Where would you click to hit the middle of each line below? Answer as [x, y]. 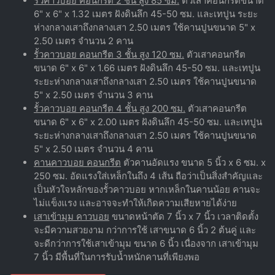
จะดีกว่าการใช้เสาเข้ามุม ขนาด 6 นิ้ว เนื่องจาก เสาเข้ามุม [146, 243]
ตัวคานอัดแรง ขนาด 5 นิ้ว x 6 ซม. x [193, 162]
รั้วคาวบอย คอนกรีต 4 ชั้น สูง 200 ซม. [110, 108]
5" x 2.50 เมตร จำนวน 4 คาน [93, 149]
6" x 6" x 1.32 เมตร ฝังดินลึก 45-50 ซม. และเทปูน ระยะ [146, 14]
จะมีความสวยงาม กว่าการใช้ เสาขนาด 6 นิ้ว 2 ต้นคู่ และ [145, 230]
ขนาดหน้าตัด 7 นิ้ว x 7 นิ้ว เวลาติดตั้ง [184, 216]
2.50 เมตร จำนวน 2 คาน [83, 41]
